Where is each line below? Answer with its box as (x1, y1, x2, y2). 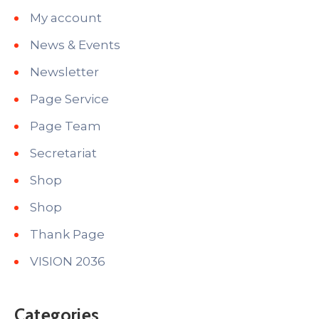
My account (30, 11, 102, 26)
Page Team (30, 119, 101, 134)
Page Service (30, 92, 109, 107)
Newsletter (30, 65, 99, 80)
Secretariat (30, 146, 97, 161)
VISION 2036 (30, 254, 105, 269)
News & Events (30, 38, 120, 53)
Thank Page (30, 227, 105, 242)
